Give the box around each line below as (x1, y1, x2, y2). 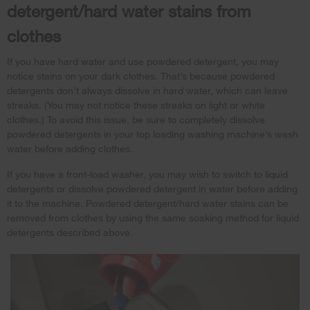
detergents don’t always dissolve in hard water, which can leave (7, 84, 288, 96)
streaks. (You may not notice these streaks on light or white (7, 98, 265, 111)
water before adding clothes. (7, 142, 133, 154)
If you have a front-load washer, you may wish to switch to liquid (7, 167, 288, 180)
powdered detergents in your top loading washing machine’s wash (7, 127, 298, 140)
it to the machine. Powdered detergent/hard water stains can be (7, 197, 289, 209)
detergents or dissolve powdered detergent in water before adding (7, 182, 298, 194)
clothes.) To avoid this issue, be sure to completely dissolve (7, 113, 265, 125)
